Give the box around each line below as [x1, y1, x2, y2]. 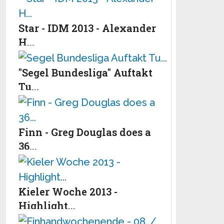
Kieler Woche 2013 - [18, 184, 118, 198]
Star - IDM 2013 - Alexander [18, 21, 156, 34]
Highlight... [18, 198, 76, 212]
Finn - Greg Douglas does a [18, 125, 151, 138]
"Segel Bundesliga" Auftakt [18, 65, 153, 79]
